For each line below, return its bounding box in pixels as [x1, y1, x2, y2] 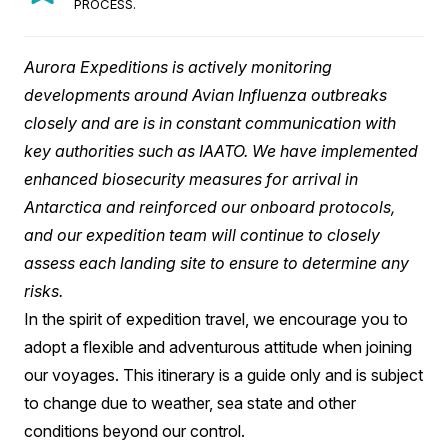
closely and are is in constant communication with [24, 113, 396, 133]
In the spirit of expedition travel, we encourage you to [24, 309, 408, 329]
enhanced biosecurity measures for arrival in [24, 169, 358, 189]
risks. [24, 281, 67, 301]
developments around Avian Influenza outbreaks [24, 85, 387, 105]
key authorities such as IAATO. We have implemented [24, 141, 418, 161]
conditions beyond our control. [24, 421, 245, 441]
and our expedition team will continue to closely [24, 225, 380, 245]
